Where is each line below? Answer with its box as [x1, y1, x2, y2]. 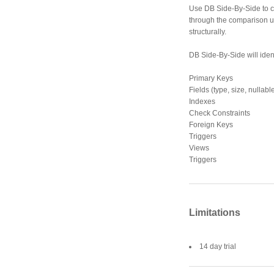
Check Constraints [189, 108, 250, 117]
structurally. [189, 27, 226, 36]
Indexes [189, 97, 215, 106]
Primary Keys [189, 73, 233, 83]
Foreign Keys [189, 120, 233, 129]
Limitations [189, 207, 240, 218]
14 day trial [199, 242, 236, 251]
